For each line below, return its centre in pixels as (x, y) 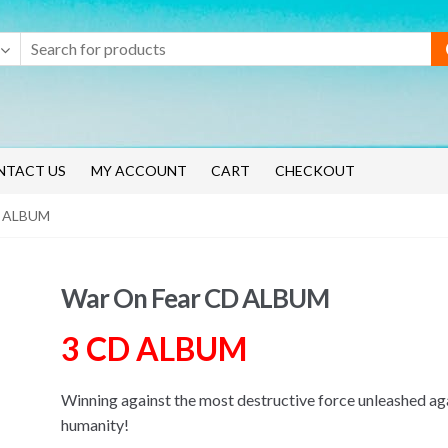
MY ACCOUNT (138, 170)
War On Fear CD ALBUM (194, 297)
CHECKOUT (314, 170)
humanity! (94, 425)
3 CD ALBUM (156, 348)
